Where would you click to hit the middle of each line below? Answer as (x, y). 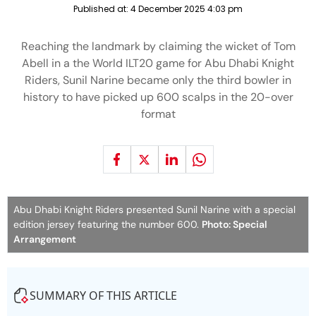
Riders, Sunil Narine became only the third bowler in (158, 80)
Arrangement (45, 239)
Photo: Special (235, 224)
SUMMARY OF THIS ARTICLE (103, 296)
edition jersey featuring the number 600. (108, 224)
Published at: (102, 9)
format (158, 114)
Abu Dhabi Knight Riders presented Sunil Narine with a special (154, 209)
